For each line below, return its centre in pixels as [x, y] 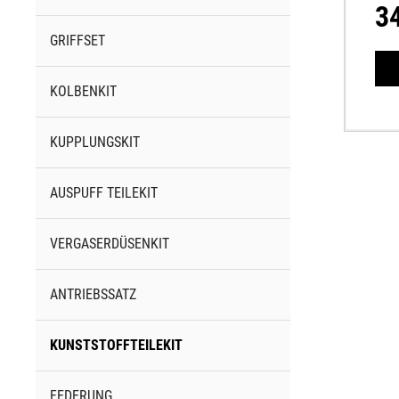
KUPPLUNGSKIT [95, 142]
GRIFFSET [77, 41]
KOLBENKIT [83, 92]
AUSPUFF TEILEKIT [104, 193]
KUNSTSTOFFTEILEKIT [116, 346]
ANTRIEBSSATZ [93, 295]
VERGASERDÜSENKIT [110, 244]
